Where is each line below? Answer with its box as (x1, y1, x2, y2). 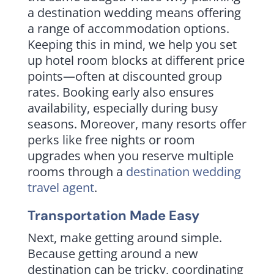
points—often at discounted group (27, 67, 222, 84)
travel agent (27, 179, 94, 196)
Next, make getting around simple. (27, 229, 222, 246)
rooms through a (27, 163, 126, 180)
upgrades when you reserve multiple (27, 147, 234, 164)
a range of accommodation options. (27, 20, 229, 37)
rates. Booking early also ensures (27, 83, 214, 100)
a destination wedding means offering (27, 4, 241, 21)
